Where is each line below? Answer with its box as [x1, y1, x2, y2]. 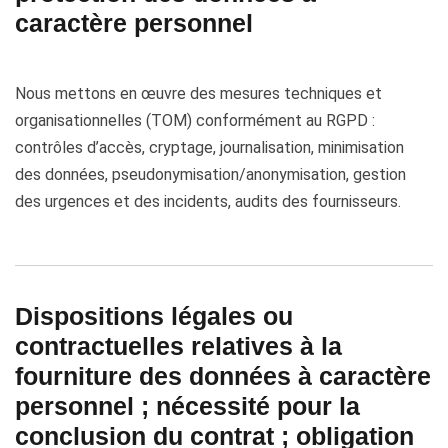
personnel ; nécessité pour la [15, 392, 360, 420]
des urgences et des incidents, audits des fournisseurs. [15, 192, 401, 211]
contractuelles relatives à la [15, 332, 342, 360]
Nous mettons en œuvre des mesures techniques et [15, 84, 382, 103]
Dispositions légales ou [15, 302, 293, 330]
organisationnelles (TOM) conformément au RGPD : [15, 111, 375, 130]
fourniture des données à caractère [15, 362, 431, 390]
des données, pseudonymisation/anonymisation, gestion [15, 165, 406, 184]
